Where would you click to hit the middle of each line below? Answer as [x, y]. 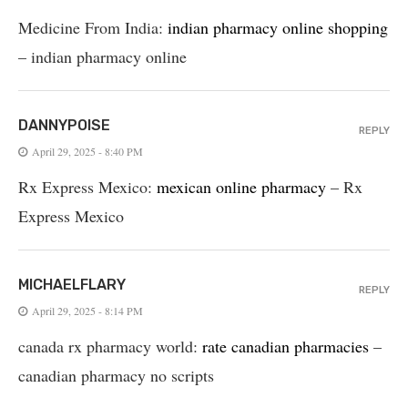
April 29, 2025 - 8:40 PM [87, 151]
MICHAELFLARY [72, 284]
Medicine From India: [93, 27]
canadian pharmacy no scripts [116, 375]
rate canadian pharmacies [286, 346]
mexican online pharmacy [241, 186]
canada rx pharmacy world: [110, 346]
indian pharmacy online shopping [278, 27]
